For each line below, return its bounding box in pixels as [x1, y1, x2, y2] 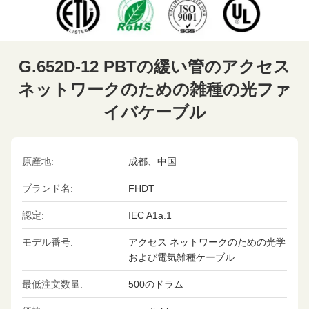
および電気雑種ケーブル [128, 252, 235, 263]
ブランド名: [22, 183, 73, 194]
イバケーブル [103, 103, 206, 121]
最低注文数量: [22, 279, 83, 290]
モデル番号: [22, 237, 73, 248]
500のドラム [128, 279, 183, 290]
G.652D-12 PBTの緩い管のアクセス [19, 57, 290, 76]
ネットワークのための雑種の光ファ [18, 80, 291, 99]
